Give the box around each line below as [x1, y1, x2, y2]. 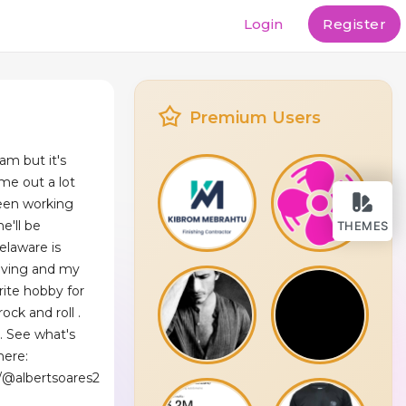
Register [323, 15, 386, 34]
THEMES [336, 218, 389, 233]
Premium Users [189, 108, 322, 128]
